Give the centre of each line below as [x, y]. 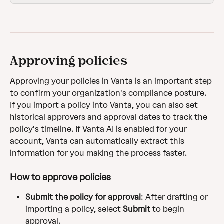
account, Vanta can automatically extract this [98, 141]
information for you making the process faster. [98, 153]
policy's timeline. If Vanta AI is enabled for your [99, 129]
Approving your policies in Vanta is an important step [112, 81]
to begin [168, 209]
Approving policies [69, 60]
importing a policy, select [74, 209]
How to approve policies [60, 178]
